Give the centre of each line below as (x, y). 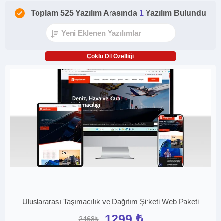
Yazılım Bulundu (176, 13)
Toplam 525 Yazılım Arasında (85, 13)
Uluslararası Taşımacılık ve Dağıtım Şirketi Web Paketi (110, 202)
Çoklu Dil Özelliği (110, 56)
